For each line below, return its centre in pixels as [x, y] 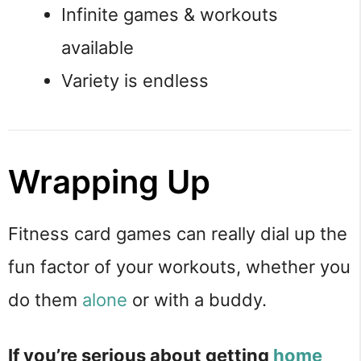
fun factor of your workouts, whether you [179, 266]
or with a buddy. [197, 299]
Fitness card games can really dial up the [178, 233]
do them [45, 299]
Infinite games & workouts [170, 14]
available [98, 47]
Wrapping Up [109, 181]
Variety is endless [135, 80]
